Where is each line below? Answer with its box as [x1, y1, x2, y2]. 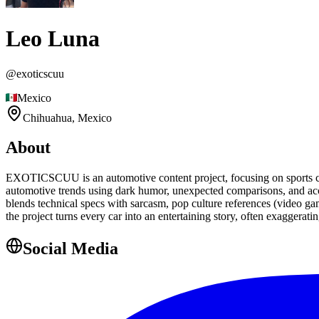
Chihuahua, [23, 111, 78, 124]
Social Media [23, 239, 118, 258]
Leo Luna [6, 26, 100, 52]
